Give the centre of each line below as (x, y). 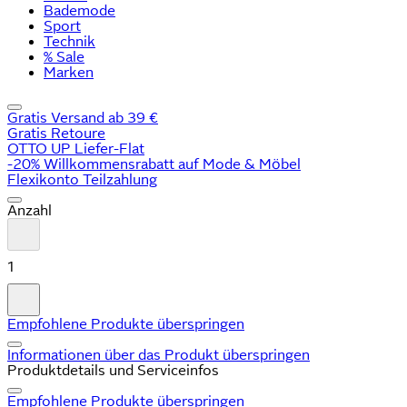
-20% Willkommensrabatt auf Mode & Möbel (154, 164)
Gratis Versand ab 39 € (83, 118)
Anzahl (30, 210)
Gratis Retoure (56, 133)
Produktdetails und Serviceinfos (113, 370)
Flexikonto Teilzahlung (82, 179)
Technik (69, 41)
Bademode (79, 10)
